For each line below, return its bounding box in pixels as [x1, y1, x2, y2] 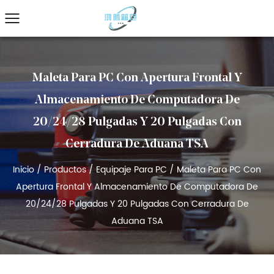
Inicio [13, 163, 34, 177]
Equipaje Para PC [96, 163, 167, 177]
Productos [44, 163, 86, 177]
